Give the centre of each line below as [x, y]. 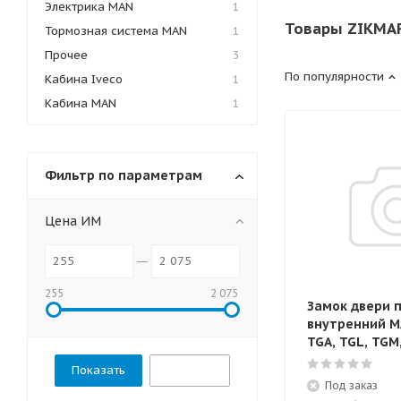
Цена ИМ [73, 221]
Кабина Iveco [84, 79]
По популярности [334, 77]
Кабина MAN [81, 103]
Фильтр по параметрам [124, 175]
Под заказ [351, 385]
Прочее [66, 55]
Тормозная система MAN [116, 31]
